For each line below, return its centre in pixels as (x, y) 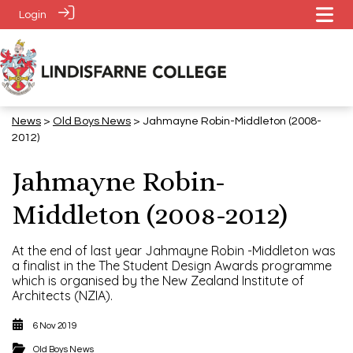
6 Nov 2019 (55, 325)
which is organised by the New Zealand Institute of (158, 280)
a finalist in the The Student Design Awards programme (172, 265)
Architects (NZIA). (62, 295)
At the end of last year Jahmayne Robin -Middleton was (174, 250)
